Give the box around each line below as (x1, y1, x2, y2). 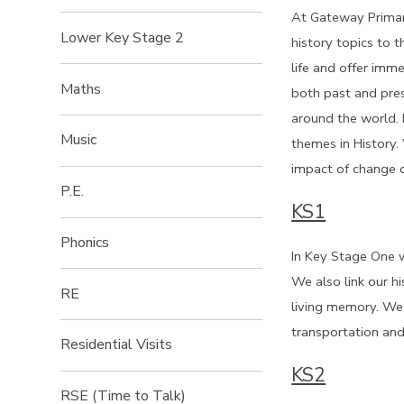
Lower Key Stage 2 (60, 27, 185, 48)
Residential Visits (60, 335, 173, 355)
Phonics (60, 232, 110, 252)
